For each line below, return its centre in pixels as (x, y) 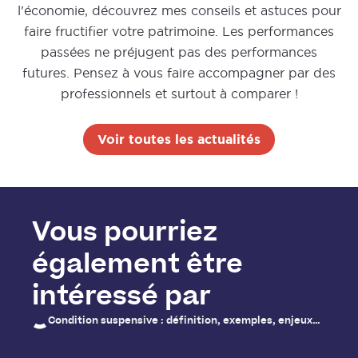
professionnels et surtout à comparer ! (179, 94)
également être (137, 267)
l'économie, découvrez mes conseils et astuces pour (179, 11)
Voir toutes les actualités (179, 140)
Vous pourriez (125, 235)
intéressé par (121, 299)
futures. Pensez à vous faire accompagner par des (179, 73)
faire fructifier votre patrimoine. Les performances (179, 32)
